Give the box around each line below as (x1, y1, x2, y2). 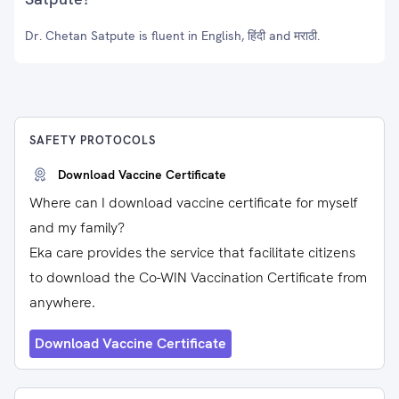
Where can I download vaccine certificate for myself (29, 193, 358, 212)
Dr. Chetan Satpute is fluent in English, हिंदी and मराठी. (25, 28, 320, 44)
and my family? (29, 218, 125, 237)
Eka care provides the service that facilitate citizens (29, 243, 355, 262)
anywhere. (29, 293, 95, 312)
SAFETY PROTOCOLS (29, 133, 156, 148)
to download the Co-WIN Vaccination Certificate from (29, 268, 367, 287)
